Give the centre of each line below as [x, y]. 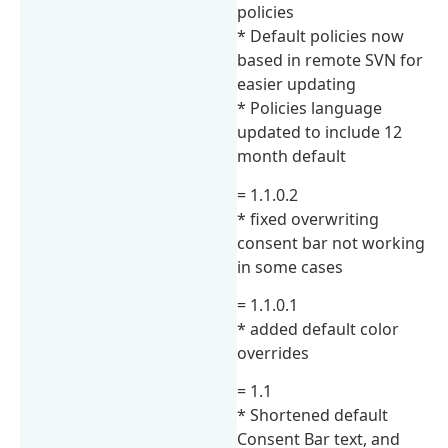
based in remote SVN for [330, 60]
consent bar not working [331, 242]
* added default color [318, 329]
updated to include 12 [320, 132]
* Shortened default [313, 415]
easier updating [297, 84]
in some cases [290, 266]
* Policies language [310, 108]
